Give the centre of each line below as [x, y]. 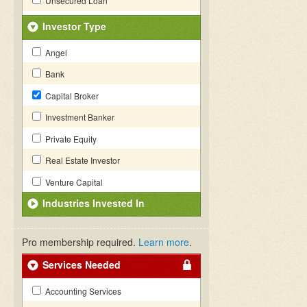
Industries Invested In [94, 203]
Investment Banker [79, 117]
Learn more [164, 242]
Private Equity [70, 139]
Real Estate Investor [82, 160]
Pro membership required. [80, 242]
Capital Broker [71, 96]
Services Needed [82, 265]
